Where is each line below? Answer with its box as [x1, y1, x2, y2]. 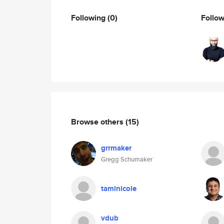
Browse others [71, 115, 125, 127]
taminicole [101, 183, 136, 194]
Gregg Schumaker [101, 154, 152, 164]
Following [71, 11, 107, 23]
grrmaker [101, 142, 131, 153]
